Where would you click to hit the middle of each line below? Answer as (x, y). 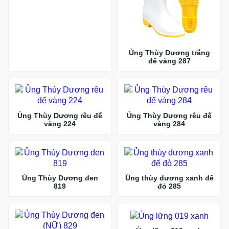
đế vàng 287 (169, 61)
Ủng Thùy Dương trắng (169, 53)
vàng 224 (60, 123)
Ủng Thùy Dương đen (60, 178)
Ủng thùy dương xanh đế (169, 178)
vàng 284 (169, 123)
